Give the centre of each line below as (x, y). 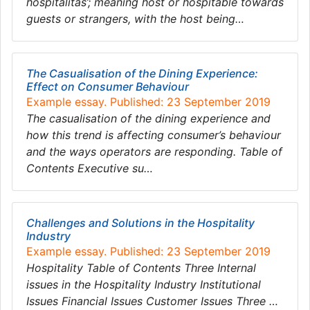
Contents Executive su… (90, 168)
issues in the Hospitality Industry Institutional (144, 284)
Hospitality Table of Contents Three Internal (141, 268)
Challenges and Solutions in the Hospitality (140, 223)
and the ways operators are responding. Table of (154, 152)
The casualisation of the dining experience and (148, 118)
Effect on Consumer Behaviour (108, 86)
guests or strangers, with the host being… (135, 19)
